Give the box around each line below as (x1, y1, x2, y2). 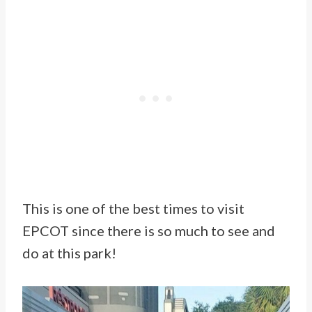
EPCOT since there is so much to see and (22, 222, 275, 240)
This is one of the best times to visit (22, 200, 244, 217)
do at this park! (22, 244, 116, 262)
